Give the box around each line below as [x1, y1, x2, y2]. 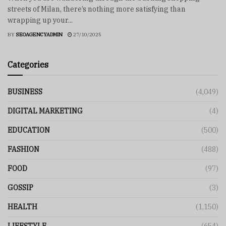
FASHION [8, 145, 39, 154]
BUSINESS [8, 87, 42, 97]
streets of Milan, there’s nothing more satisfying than [8, 5, 186, 14]
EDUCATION [8, 126, 50, 135]
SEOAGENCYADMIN [16, 31, 63, 38]
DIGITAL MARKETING [8, 106, 83, 116]
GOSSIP [8, 183, 33, 193]
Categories [8, 60, 48, 70]
